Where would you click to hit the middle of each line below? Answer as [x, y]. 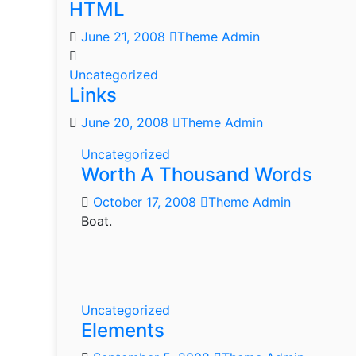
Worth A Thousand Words [197, 174]
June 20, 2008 [127, 122]
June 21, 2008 [125, 37]
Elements [123, 330]
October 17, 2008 [147, 202]
